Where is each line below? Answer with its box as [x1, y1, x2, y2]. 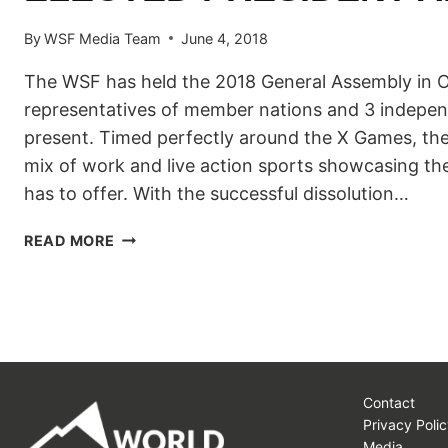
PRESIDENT [113, 411, 200, 429]
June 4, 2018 [181, 29, 269, 47]
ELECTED [113, 388, 185, 406]
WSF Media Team [44, 29, 162, 47]
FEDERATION [113, 296, 212, 314]
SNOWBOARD [113, 273, 216, 291]
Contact [362, 393, 415, 411]
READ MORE [24, 231, 115, 249]
